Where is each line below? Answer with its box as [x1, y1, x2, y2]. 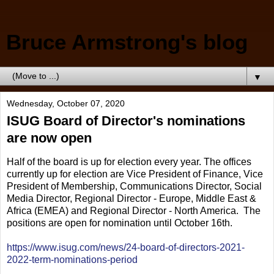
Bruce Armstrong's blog [6, 31, 248, 54]
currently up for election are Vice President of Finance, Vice [7, 168, 263, 179]
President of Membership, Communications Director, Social [7, 180, 262, 191]
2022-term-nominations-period [7, 254, 138, 265]
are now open [7, 130, 92, 146]
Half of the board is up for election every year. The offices [7, 156, 251, 167]
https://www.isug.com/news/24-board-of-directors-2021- [7, 242, 245, 253]
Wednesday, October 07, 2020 [7, 98, 125, 108]
